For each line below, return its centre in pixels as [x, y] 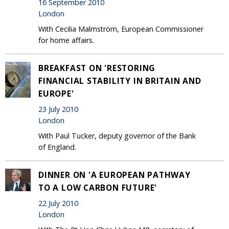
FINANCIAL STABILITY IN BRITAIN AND [120, 81]
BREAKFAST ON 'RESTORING [97, 68]
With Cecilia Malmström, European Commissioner [121, 29]
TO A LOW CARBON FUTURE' [98, 187]
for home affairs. [66, 40]
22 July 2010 [58, 203]
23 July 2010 [58, 109]
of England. [57, 147]
